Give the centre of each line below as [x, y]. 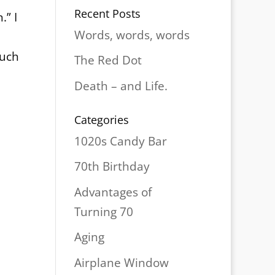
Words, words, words [132, 35]
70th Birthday [112, 167]
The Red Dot [108, 60]
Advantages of [113, 192]
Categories [101, 119]
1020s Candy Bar [120, 141]
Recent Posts [107, 13]
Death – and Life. [121, 86]
